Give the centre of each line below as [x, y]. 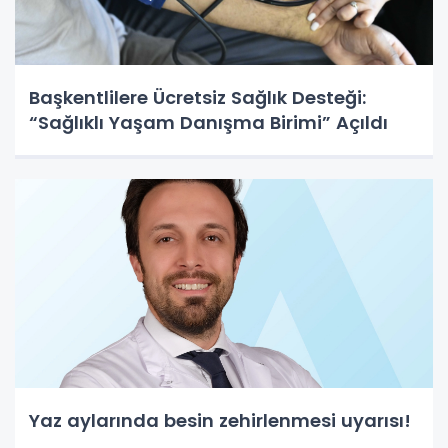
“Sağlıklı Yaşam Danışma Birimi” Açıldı [208, 123]
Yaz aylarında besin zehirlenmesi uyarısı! [220, 421]
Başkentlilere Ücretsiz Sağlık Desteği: [197, 98]
